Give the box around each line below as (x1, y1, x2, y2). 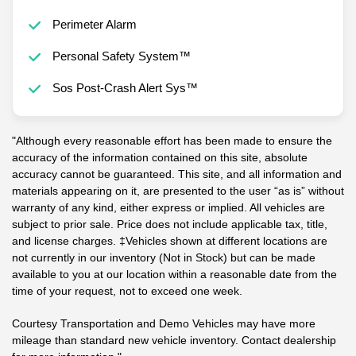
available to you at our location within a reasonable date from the (12, 267, 337, 281)
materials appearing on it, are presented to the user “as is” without (12, 184, 344, 197)
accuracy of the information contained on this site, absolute (12, 150, 308, 164)
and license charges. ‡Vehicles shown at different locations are (12, 234, 327, 247)
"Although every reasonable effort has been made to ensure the (12, 133, 332, 147)
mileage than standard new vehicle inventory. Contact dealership (12, 333, 336, 346)
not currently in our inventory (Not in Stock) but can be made (12, 250, 315, 264)
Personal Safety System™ (52, 48, 191, 63)
